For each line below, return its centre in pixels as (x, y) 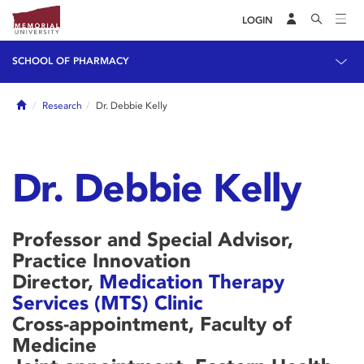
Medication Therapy (192, 282)
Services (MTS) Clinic (108, 303)
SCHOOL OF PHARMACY (71, 61)
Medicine (54, 345)
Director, (56, 282)
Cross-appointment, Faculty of (152, 324)
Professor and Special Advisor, (153, 239)
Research (62, 106)
